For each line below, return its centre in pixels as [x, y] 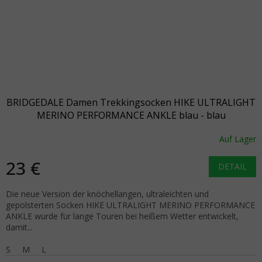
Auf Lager [238, 139]
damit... [19, 227]
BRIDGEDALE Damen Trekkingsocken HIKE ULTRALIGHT [131, 102]
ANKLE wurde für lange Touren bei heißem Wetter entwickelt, [122, 216]
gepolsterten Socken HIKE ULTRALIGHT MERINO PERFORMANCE [130, 205]
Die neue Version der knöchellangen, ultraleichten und [107, 194]
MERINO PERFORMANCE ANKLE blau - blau [131, 115]
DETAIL [232, 166]
